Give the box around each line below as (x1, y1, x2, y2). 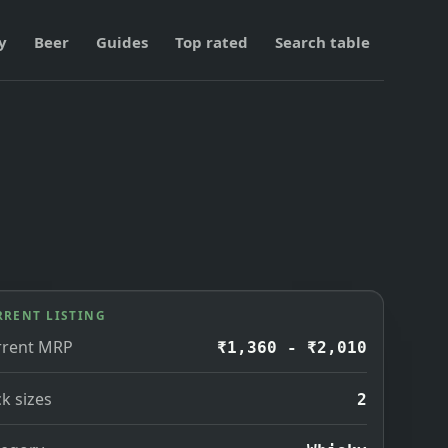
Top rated (175, 32, 249, 52)
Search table (275, 32, 371, 52)
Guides (96, 32, 149, 52)
